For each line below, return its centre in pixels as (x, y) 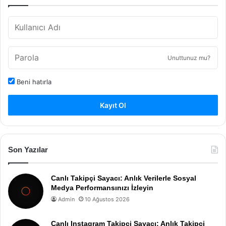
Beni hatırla (33, 82)
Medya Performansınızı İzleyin (102, 188)
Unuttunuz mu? (189, 58)
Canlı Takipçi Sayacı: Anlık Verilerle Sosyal (124, 178)
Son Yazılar (28, 150)
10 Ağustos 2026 (107, 199)
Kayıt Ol (113, 105)
